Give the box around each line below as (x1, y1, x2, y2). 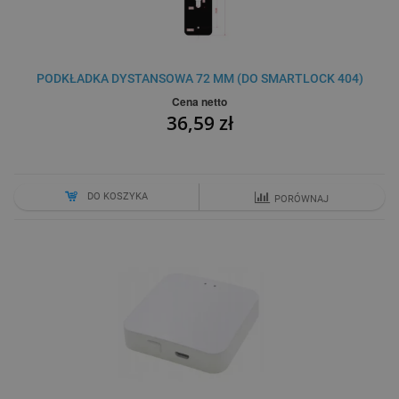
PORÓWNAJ (274, 193, 330, 206)
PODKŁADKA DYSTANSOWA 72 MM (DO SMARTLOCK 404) (36, 71, 363, 86)
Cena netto (172, 94, 227, 110)
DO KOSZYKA (87, 191, 149, 203)
